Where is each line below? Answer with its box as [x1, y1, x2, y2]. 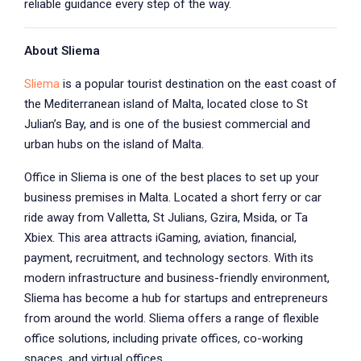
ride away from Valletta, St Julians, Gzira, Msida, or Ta [24, 210, 308, 225]
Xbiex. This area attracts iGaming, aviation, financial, [24, 230, 297, 245]
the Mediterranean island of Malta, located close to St [24, 97, 308, 111]
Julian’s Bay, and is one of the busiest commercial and [24, 117, 310, 131]
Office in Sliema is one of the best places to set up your [24, 170, 319, 185]
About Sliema [24, 44, 100, 58]
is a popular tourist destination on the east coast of [60, 77, 337, 91]
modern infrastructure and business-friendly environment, [24, 271, 330, 285]
